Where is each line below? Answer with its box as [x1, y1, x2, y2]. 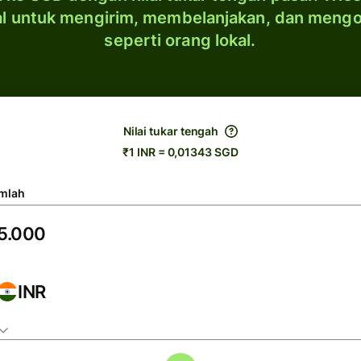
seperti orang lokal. [104, 31, 256, 50]
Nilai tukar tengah [122, 124, 219, 138]
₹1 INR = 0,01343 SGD [122, 145, 239, 159]
